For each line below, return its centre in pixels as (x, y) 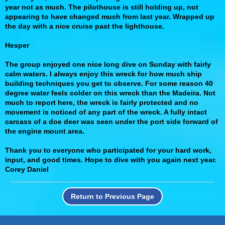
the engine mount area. (45, 131)
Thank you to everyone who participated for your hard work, (108, 150)
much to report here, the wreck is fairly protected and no (102, 102)
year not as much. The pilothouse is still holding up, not (102, 7)
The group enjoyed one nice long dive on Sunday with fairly (108, 64)
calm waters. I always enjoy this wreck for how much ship (103, 74)
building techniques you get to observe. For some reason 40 (109, 83)
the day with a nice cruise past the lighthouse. (85, 26)
